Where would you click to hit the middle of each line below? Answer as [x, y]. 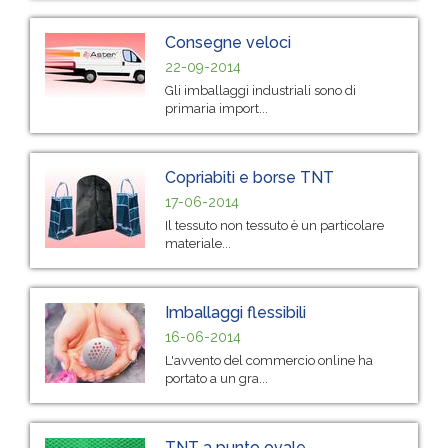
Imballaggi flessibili [235, 312]
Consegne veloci [228, 42]
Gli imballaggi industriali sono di [260, 90]
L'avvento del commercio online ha [269, 360]
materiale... [198, 243]
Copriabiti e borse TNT [249, 177]
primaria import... [216, 108]
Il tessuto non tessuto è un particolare [274, 225]
